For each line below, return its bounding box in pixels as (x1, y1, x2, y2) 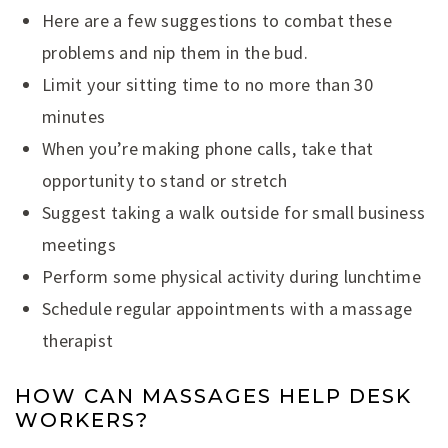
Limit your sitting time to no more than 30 (42, 73, 374, 97)
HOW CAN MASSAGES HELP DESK (15, 384, 412, 409)
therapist (42, 329, 114, 353)
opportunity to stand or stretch (42, 169, 288, 193)
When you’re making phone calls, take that (42, 137, 374, 161)
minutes (42, 105, 106, 129)
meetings (42, 233, 116, 257)
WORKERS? (15, 408, 149, 433)
